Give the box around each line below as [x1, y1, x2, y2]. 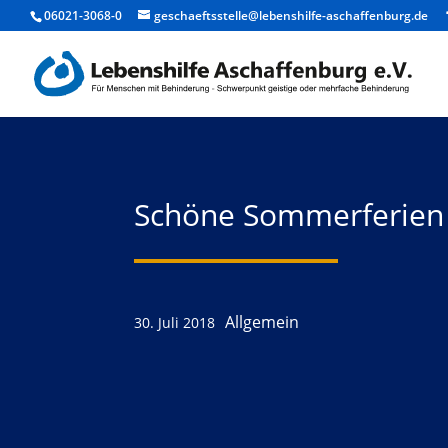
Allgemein [225, 311, 300, 334]
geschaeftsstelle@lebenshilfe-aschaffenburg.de [154, 7, 428, 24]
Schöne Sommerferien [134, 193, 445, 235]
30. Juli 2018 [134, 313, 216, 333]
